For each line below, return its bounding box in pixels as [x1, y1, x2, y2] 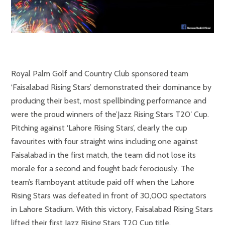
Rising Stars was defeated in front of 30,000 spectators [11, 191, 206, 201]
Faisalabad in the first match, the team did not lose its [11, 150, 196, 160]
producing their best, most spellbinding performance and [11, 96, 206, 106]
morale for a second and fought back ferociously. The [11, 164, 194, 174]
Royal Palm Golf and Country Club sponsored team [11, 69, 188, 79]
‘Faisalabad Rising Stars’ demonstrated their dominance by [11, 82, 211, 92]
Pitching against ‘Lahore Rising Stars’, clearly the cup [11, 123, 187, 133]
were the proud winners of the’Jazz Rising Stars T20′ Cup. [11, 109, 209, 120]
